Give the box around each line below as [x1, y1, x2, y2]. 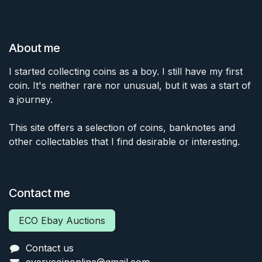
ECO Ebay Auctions [19, 215, 105, 227]
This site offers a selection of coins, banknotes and [9, 122, 235, 134]
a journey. [9, 94, 53, 106]
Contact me [9, 186, 70, 201]
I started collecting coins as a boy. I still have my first [9, 65, 243, 78]
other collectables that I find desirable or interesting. [9, 136, 240, 148]
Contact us [25, 242, 74, 254]
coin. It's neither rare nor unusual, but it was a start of [9, 80, 251, 92]
